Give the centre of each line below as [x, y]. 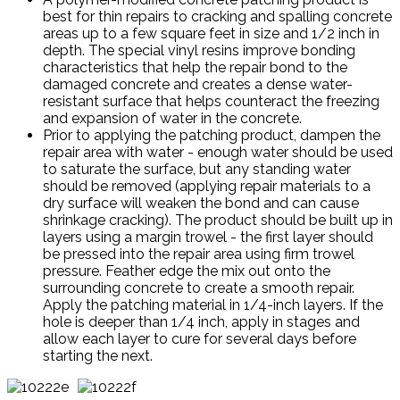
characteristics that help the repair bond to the [195, 68]
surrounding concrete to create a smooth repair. [199, 288]
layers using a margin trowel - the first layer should [208, 237]
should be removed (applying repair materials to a [207, 187]
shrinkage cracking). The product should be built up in [218, 221]
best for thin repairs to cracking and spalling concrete [217, 17]
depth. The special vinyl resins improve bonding [199, 51]
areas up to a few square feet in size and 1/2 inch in [211, 34]
